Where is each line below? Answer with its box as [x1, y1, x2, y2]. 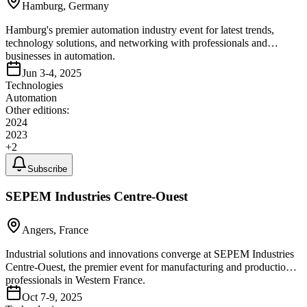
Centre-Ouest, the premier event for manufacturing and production [5, 260, 291, 273]
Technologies [5, 79, 63, 92]
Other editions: [5, 104, 69, 116]
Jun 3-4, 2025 [22, 67, 82, 79]
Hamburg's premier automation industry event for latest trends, [5, 24, 274, 36]
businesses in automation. [5, 50, 115, 62]
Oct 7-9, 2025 [22, 291, 82, 303]
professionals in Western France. [5, 273, 145, 286]
